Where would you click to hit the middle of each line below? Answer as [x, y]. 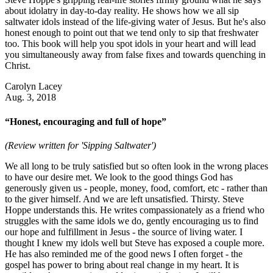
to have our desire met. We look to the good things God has [119, 177]
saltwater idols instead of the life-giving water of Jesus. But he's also [135, 22]
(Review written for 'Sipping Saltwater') [80, 145]
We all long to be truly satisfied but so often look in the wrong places [136, 166]
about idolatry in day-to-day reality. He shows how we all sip [122, 11]
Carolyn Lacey [34, 87]
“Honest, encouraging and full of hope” [86, 121]
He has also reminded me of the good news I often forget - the [124, 253]
